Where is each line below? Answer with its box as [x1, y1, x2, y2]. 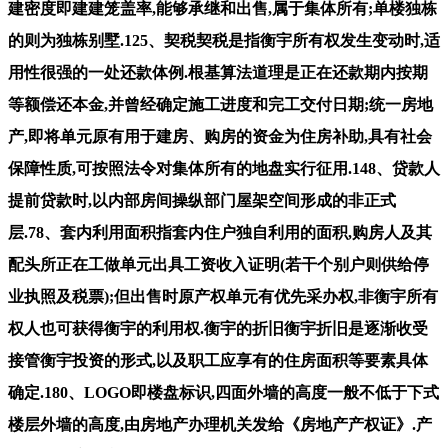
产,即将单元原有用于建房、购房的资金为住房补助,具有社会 [8, 127, 432, 145]
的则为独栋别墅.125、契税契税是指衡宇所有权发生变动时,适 [8, 31, 440, 49]
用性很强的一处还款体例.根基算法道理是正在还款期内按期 [8, 63, 428, 81]
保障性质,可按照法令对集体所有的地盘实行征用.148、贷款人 [8, 159, 440, 177]
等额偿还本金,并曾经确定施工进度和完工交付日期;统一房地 [8, 95, 433, 113]
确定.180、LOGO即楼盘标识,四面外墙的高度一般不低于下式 [8, 383, 439, 401]
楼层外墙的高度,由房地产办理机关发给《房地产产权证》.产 [8, 415, 432, 433]
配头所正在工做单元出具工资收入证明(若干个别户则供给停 [8, 255, 429, 273]
